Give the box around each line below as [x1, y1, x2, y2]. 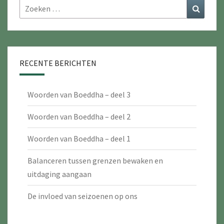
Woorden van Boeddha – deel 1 [27, 133, 130, 144]
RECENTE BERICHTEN [19, 58, 96, 68]
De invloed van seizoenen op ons [27, 191, 137, 201]
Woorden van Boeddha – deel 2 [27, 111, 130, 122]
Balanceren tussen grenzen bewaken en [27, 155, 163, 166]
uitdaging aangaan [27, 169, 91, 179]
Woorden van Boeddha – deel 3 [27, 89, 130, 100]
